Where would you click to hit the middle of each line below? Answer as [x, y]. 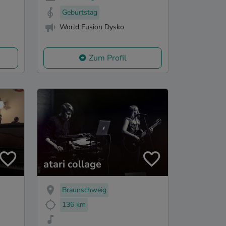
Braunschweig [84, 190]
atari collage [72, 164]
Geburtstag [80, 12]
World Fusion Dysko [92, 27]
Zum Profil [108, 58]
